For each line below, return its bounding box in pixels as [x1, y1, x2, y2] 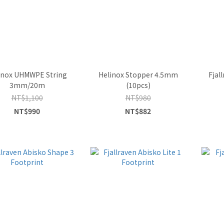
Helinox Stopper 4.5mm [98, 69, 178, 79]
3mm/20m [9, 79, 45, 90]
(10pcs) [125, 79, 150, 90]
